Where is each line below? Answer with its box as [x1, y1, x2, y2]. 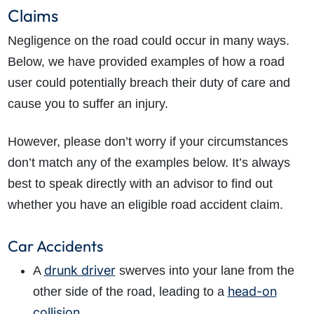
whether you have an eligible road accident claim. [7, 198, 283, 212]
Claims [7, 5, 58, 27]
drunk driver [43, 263, 116, 278]
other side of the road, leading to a [32, 285, 228, 299]
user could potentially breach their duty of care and [7, 76, 290, 90]
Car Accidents [7, 236, 103, 257]
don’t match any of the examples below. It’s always [7, 156, 290, 170]
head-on [227, 284, 277, 299]
